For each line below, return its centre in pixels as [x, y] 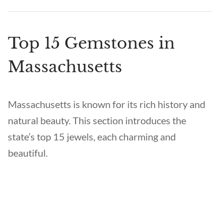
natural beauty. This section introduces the [97, 120]
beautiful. [28, 153]
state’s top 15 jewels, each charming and [92, 137]
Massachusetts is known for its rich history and [107, 104]
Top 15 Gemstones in [91, 43]
